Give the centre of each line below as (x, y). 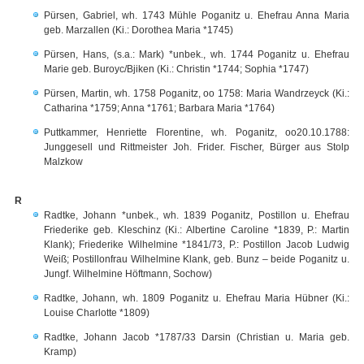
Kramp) (60, 352)
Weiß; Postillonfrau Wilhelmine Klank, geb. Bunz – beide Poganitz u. (197, 259)
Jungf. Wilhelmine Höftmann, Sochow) (128, 274)
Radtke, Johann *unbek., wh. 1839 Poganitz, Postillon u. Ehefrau (197, 215)
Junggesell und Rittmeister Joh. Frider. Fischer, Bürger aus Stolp (197, 147)
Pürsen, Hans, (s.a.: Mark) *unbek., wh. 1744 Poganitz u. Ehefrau (197, 54)
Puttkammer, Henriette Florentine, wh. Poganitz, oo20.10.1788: (197, 132)
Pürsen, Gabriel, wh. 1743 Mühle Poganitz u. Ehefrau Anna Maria (197, 15)
